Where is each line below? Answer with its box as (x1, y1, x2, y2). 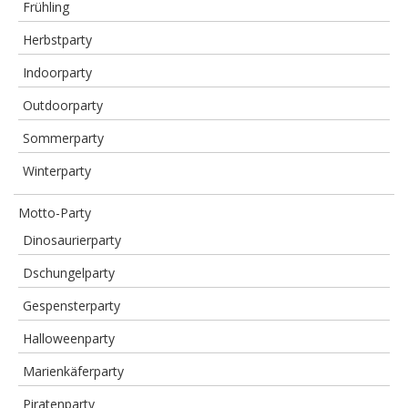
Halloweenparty (23, 330, 115, 347)
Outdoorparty (23, 97, 103, 114)
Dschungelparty (23, 264, 115, 281)
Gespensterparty (23, 297, 120, 314)
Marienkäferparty (23, 362, 124, 380)
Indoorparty (23, 64, 92, 81)
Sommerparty (23, 129, 104, 147)
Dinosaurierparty (23, 231, 121, 249)
